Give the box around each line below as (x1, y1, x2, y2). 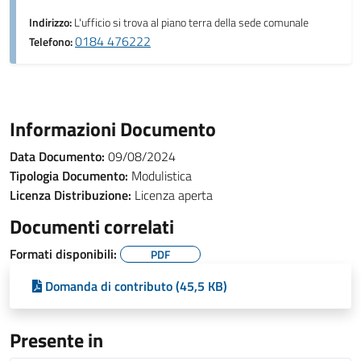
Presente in (10, 326, 103, 355)
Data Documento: (10, 147, 105, 166)
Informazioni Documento (10, 114, 216, 143)
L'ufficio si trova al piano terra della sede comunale (74, 14, 309, 31)
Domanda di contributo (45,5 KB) (45, 276, 227, 296)
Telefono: (29, 33, 75, 51)
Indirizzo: (29, 14, 74, 31)
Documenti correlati (10, 212, 174, 241)
